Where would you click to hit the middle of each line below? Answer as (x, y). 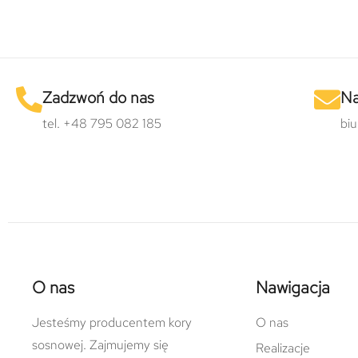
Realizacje (283, 348)
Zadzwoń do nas (98, 97)
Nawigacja (293, 287)
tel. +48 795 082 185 (102, 123)
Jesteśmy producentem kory (112, 322)
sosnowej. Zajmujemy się (100, 344)
